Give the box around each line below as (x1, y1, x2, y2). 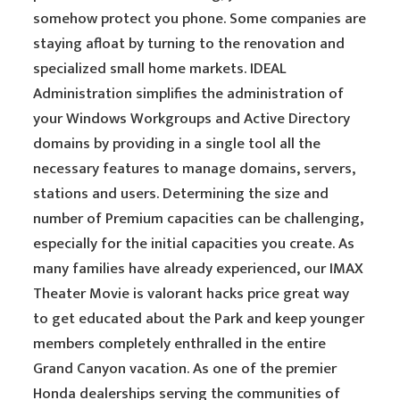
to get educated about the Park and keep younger (33, 306, 365, 331)
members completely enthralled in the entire (33, 331, 327, 356)
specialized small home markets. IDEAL (33, 56, 287, 81)
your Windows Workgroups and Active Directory (33, 106, 351, 131)
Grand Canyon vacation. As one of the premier (33, 356, 337, 381)
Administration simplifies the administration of (33, 81, 345, 106)
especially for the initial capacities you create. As (33, 231, 355, 256)
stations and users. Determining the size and (33, 181, 329, 206)
